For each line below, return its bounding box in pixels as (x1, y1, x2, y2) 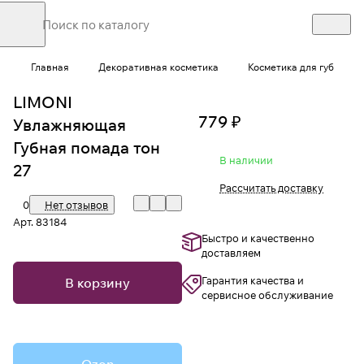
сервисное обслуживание (201, 288, 333, 302)
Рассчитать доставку (219, 181, 323, 195)
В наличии (219, 154, 273, 167)
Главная (31, 61, 69, 73)
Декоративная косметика (98, 61, 219, 73)
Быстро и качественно (201, 232, 314, 245)
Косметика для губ (248, 61, 334, 73)
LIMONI (13, 92, 72, 113)
